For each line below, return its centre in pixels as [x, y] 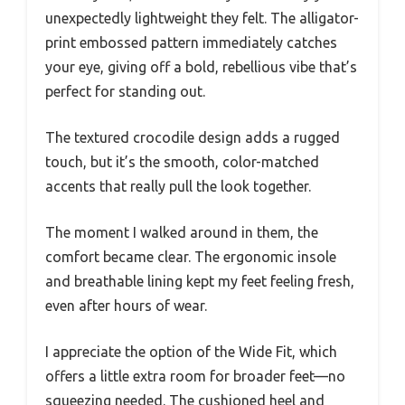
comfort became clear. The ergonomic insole [191, 257]
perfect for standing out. [125, 92]
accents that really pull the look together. [178, 187]
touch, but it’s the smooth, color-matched [182, 162]
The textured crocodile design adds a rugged [193, 138]
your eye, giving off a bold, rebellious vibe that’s [201, 67]
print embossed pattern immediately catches [191, 43]
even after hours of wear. [126, 306]
